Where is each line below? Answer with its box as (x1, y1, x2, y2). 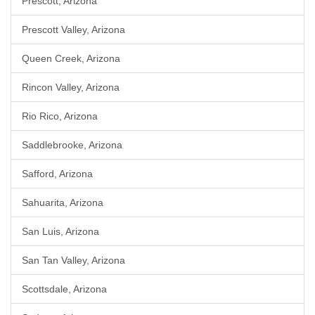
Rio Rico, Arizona (22, 110, 98, 122)
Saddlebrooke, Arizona (22, 139, 122, 150)
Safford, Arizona (22, 168, 93, 179)
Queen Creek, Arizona (22, 53, 120, 64)
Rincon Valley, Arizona (22, 82, 120, 93)
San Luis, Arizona (22, 226, 99, 237)
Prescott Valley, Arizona (22, 24, 125, 35)
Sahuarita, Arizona (22, 197, 103, 208)
